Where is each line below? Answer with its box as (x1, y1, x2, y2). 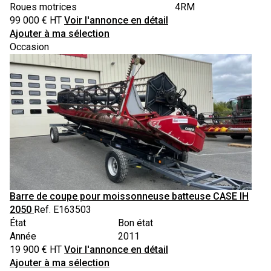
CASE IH (213, 190, 249, 202)
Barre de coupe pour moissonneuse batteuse (10, 190, 211, 202)
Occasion (10, 41, 49, 53)
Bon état (118, 217, 153, 229)
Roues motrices (10, 1, 77, 13)
